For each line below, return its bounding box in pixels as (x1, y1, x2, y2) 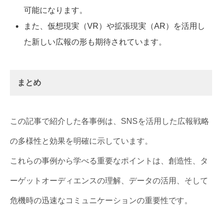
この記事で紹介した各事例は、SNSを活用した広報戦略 (10, 117, 209, 126)
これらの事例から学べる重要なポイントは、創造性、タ (10, 157, 208, 166)
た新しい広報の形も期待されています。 (24, 38, 166, 47)
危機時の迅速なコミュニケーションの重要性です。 (10, 196, 192, 205)
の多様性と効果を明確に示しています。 (10, 137, 153, 146)
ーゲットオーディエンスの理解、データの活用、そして (10, 176, 208, 185)
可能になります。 (24, 6, 87, 15)
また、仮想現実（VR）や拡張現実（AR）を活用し (24, 22, 205, 31)
